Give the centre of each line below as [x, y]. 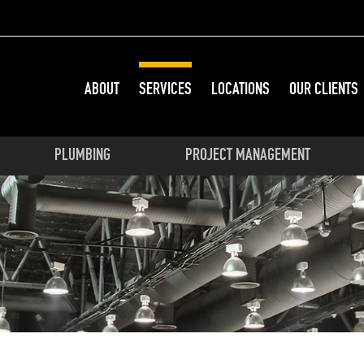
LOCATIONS [240, 89]
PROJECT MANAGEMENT [247, 154]
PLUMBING [82, 154]
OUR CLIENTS [324, 89]
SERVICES [165, 89]
